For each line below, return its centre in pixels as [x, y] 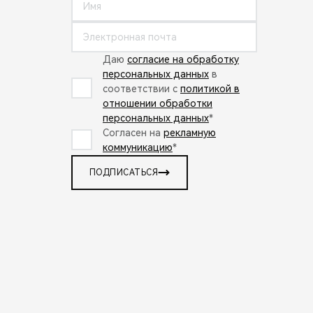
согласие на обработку [183, 59]
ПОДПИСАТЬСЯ [124, 172]
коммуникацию [138, 147]
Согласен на [133, 132]
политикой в [210, 88]
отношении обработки [158, 103]
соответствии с [141, 88]
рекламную [190, 132]
